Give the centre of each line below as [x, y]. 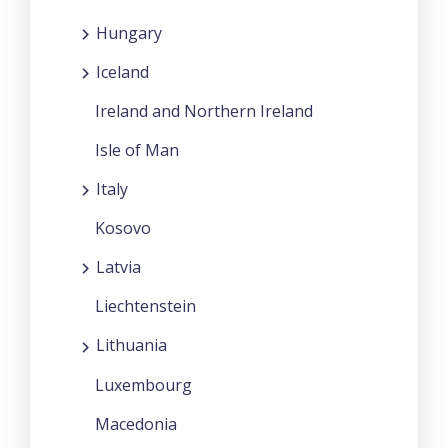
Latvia [118, 267]
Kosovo [123, 228]
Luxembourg [143, 384]
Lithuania [131, 345]
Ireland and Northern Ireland [204, 111]
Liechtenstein [145, 306]
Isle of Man [137, 150]
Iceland [122, 71]
